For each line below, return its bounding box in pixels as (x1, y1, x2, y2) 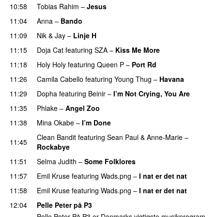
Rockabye (37, 141, 70, 152)
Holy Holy (37, 59, 66, 69)
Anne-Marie (147, 132, 183, 142)
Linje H (73, 30, 96, 40)
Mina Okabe (37, 117, 74, 127)
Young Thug (114, 74, 152, 84)
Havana (159, 74, 184, 84)
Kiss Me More (115, 45, 160, 55)
